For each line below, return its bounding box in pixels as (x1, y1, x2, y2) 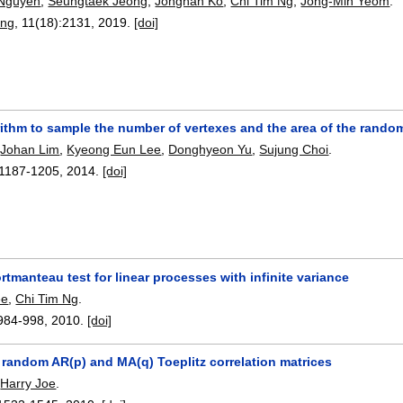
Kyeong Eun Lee (67, 142, 162, 157)
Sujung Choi (259, 142, 329, 157)
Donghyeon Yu (168, 142, 253, 157)
